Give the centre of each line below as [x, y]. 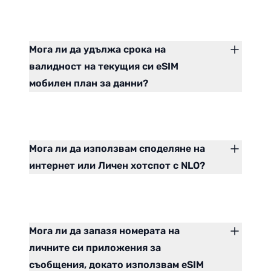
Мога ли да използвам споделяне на [117, 149]
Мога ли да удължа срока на [97, 50]
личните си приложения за [95, 248]
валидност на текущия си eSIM [104, 67]
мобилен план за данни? [89, 83]
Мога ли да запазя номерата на [104, 231]
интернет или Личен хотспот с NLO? [117, 166]
